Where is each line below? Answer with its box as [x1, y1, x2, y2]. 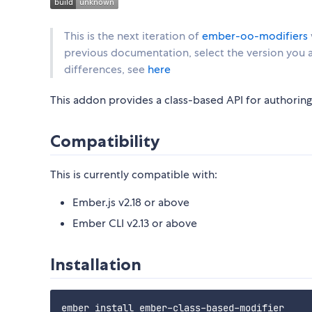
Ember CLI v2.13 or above [72, 216, 197, 231]
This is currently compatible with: [50, 167, 217, 182]
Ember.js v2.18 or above [72, 195, 189, 210]
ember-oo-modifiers [202, 29, 308, 44]
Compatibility [50, 131, 160, 152]
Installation [50, 254, 141, 275]
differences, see [64, 62, 148, 77]
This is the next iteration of [64, 29, 202, 44]
